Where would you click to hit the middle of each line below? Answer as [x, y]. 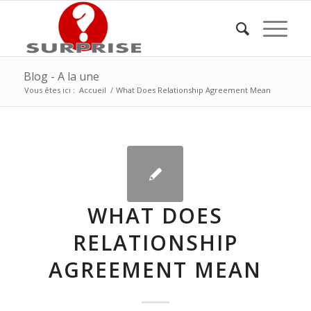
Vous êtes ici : [49, 90]
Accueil [92, 90]
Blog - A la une [61, 76]
